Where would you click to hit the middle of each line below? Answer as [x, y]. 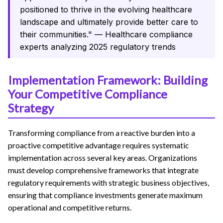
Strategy [31, 108]
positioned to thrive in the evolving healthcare [106, 9]
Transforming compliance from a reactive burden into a [102, 132]
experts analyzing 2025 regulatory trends [98, 47]
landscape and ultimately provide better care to [109, 22]
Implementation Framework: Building [108, 80]
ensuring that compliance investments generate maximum [105, 195]
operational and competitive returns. [70, 207]
